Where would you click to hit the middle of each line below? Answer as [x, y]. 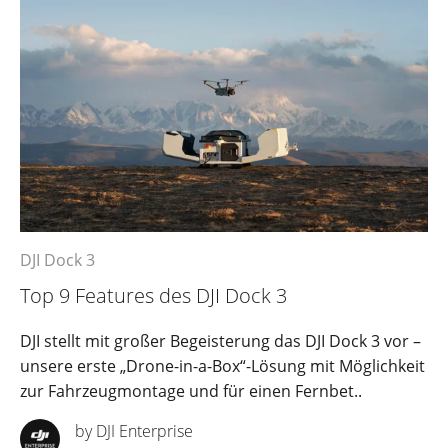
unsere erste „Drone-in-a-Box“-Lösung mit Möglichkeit [222, 366]
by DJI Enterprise [134, 431]
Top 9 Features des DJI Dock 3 [153, 296]
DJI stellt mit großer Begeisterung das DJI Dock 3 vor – [220, 341]
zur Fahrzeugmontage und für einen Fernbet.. [191, 391]
